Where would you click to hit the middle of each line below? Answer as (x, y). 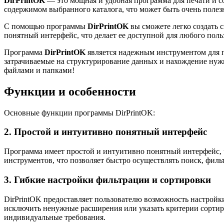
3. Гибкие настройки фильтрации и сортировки (107, 179)
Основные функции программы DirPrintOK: (79, 112)
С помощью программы (46, 26)
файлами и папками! (39, 70)
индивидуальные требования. (55, 217)
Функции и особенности (70, 91)
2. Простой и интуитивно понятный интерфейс (105, 132)
